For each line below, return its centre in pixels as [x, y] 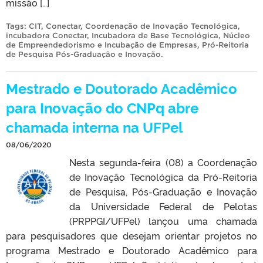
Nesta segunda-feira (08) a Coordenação [163, 162]
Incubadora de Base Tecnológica [155, 35]
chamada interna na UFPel [95, 126]
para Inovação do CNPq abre [102, 107]
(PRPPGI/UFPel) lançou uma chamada [163, 220]
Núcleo [237, 35]
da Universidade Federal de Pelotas [163, 206]
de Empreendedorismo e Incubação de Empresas [102, 45]
